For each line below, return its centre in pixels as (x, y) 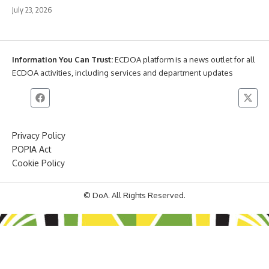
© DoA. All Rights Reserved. (134, 195)
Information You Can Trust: (62, 59)
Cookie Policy (38, 163)
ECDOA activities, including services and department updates (122, 72)
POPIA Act (32, 149)
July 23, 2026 (32, 9)
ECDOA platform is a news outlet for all (184, 59)
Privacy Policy (39, 135)
